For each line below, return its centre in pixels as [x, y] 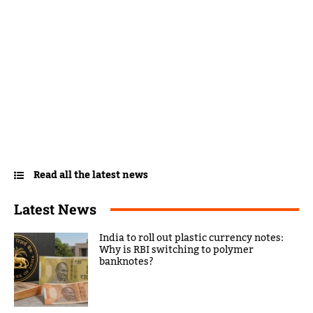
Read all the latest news [91, 176]
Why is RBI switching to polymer [177, 250]
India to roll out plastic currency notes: [192, 239]
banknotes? [127, 262]
